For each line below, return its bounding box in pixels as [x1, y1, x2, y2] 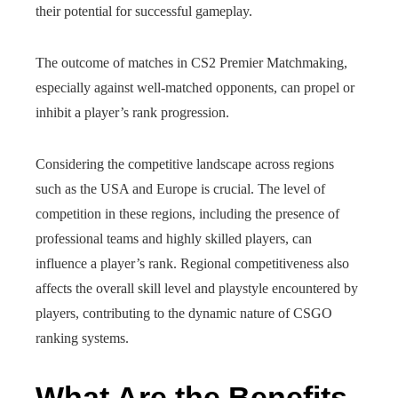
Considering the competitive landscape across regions [36, 156, 334, 171]
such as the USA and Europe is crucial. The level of [36, 181, 325, 196]
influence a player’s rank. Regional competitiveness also [36, 256, 349, 271]
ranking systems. [36, 330, 129, 346]
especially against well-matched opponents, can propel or [36, 80, 354, 95]
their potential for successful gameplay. [36, 4, 252, 19]
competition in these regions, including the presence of [36, 206, 339, 221]
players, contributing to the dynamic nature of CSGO [36, 306, 332, 321]
